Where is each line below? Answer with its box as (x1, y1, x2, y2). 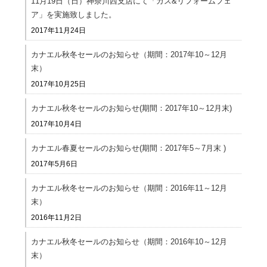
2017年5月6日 (31, 160, 78, 168)
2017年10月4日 (31, 120, 82, 128)
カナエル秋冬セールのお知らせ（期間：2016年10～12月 (31, 237, 228, 246)
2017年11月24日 (31, 26, 86, 35)
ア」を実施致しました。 (31, 10, 117, 19)
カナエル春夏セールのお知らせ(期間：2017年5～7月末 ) (31, 144, 226, 153)
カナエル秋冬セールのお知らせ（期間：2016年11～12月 (31, 184, 228, 193)
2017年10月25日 (31, 80, 86, 88)
